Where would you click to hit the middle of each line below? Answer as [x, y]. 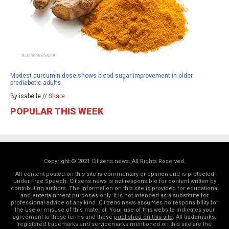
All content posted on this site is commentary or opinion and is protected [114, 174]
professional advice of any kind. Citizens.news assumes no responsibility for [114, 202]
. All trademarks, [194, 217]
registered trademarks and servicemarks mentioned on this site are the [114, 224]
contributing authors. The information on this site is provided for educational [114, 188]
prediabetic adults [36, 83]
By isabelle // [29, 96]
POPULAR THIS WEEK [57, 111]
